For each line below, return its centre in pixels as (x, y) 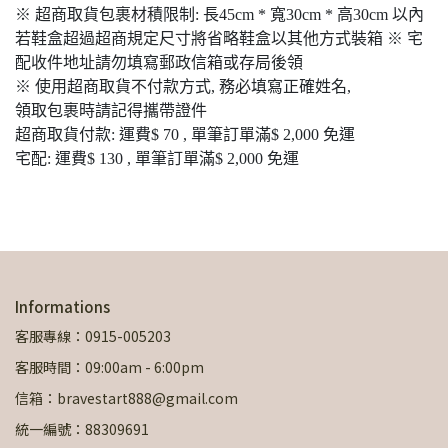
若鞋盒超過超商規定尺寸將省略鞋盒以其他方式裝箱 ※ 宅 (219, 38)
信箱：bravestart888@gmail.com (126, 398)
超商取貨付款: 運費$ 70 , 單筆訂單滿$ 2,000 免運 (185, 134)
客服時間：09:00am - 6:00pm (109, 367)
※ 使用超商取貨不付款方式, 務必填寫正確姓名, (183, 86)
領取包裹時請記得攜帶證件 (111, 110)
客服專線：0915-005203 (93, 336)
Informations (62, 306)
